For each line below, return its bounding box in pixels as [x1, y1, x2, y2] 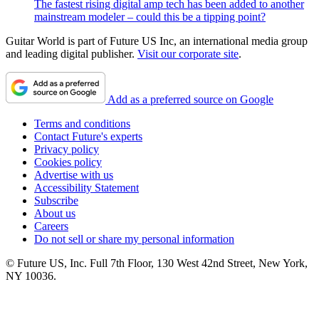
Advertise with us [34, 169, 113, 182]
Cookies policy [34, 156, 102, 169]
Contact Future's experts [34, 130, 142, 143]
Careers [34, 220, 68, 233]
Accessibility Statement [34, 182, 139, 194]
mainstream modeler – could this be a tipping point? [34, 11, 266, 23]
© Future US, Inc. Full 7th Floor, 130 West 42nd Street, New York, [6, 257, 308, 270]
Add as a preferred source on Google [108, 93, 273, 106]
